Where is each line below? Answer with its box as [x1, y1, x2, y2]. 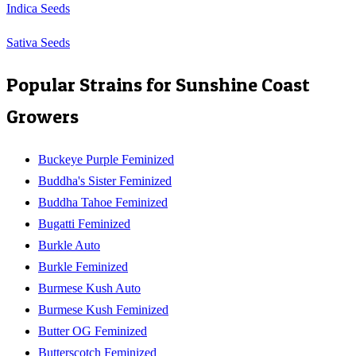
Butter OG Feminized [38, 323, 147, 338]
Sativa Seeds [6, 35, 70, 49]
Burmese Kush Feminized [38, 302, 168, 316]
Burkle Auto [38, 238, 100, 252]
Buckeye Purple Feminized [38, 152, 174, 166]
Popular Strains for [6, 72, 176, 96]
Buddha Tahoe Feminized [38, 195, 168, 209]
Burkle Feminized [38, 259, 128, 273]
